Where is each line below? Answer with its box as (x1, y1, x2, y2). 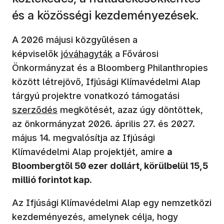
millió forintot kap (12, 174, 89, 185)
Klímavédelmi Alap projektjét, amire (12, 146, 167, 157)
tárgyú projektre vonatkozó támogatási (12, 90, 179, 101)
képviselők (12, 48, 61, 59)
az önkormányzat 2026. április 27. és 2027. (12, 118, 195, 129)
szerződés (12, 104, 57, 115)
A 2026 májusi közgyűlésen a (12, 34, 137, 45)
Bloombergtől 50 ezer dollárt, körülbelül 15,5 (12, 160, 208, 171)
